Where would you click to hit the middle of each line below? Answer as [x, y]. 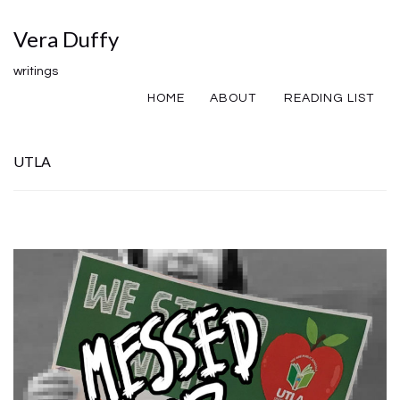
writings [36, 71]
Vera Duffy [66, 39]
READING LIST [329, 98]
